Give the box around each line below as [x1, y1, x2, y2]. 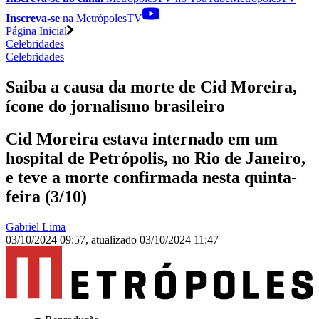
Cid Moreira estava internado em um [6, 130, 278, 149]
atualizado [91, 234, 140, 246]
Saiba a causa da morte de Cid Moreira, [6, 77, 297, 96]
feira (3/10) [6, 187, 87, 206]
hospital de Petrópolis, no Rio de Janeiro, [6, 149, 305, 168]
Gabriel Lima [6, 221, 66, 234]
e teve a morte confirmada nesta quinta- [6, 168, 297, 187]
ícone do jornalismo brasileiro [6, 96, 225, 115]
